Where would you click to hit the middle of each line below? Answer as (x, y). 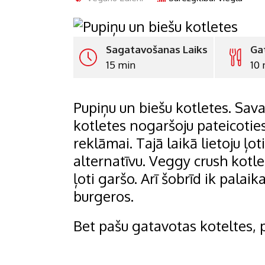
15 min (121, 64)
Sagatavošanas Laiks (157, 49)
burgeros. (105, 196)
